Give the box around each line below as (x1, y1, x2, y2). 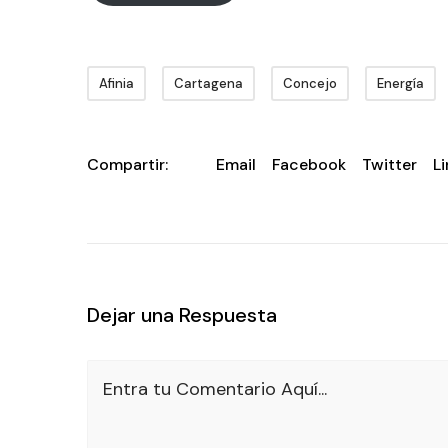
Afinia (99, 74, 134, 92)
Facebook (272, 153, 346, 175)
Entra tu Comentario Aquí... (103, 376, 327, 401)
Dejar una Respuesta (87, 301, 277, 328)
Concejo (283, 74, 337, 92)
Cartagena (174, 74, 243, 92)
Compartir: (87, 153, 168, 175)
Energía (377, 74, 424, 92)
